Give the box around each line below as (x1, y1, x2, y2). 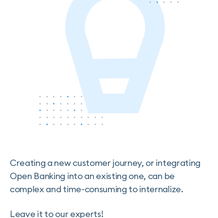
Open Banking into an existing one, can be (10, 170, 175, 182)
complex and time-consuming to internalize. (10, 183, 183, 195)
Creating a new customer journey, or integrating (10, 157, 200, 168)
